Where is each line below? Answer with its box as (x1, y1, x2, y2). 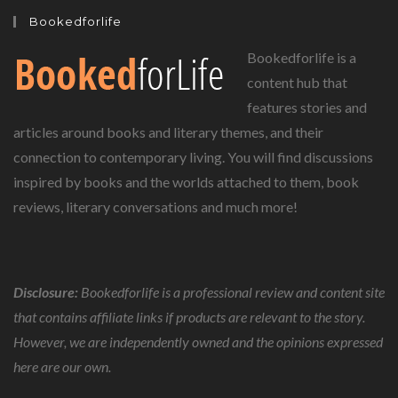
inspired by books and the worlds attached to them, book (13, 173, 359, 190)
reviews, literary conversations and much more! (13, 198, 298, 215)
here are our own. (13, 358, 111, 375)
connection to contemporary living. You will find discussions (13, 148, 373, 165)
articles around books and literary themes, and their (13, 123, 323, 140)
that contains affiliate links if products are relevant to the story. (13, 308, 365, 325)
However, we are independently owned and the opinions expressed (13, 333, 383, 350)
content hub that (247, 74, 347, 91)
